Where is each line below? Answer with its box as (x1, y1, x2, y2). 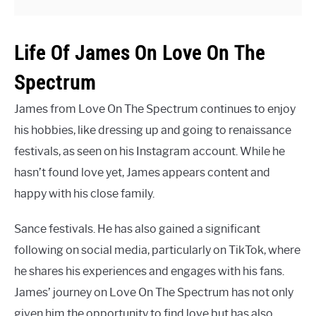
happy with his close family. (14, 187, 154, 200)
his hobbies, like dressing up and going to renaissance (14, 123, 291, 137)
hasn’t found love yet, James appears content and (14, 166, 270, 179)
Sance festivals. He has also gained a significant (14, 222, 260, 236)
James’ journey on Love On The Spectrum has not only (14, 286, 293, 299)
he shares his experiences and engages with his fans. (14, 265, 284, 278)
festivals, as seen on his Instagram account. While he (14, 145, 285, 158)
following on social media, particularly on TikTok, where (14, 243, 300, 257)
